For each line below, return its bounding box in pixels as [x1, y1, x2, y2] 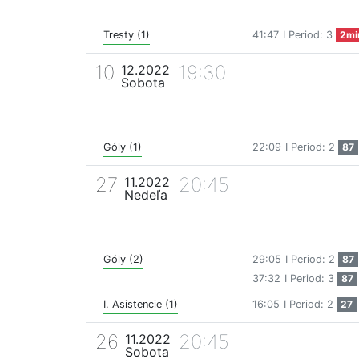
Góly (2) [103, 253, 143, 266]
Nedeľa [124, 187, 167, 204]
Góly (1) [103, 141, 142, 154]
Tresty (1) [103, 29, 150, 42]
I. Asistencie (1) [103, 298, 178, 311]
